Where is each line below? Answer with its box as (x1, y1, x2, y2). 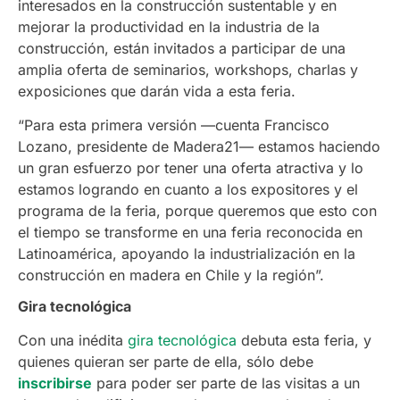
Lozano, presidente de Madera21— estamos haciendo (18, 137, 380, 156)
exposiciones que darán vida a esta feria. (18, 81, 296, 100)
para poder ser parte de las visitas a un (92, 374, 360, 393)
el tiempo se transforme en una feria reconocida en (18, 223, 362, 242)
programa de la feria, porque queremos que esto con (18, 202, 377, 221)
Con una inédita (18, 331, 128, 350)
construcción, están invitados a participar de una (18, 38, 346, 57)
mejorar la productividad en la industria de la (18, 17, 320, 36)
